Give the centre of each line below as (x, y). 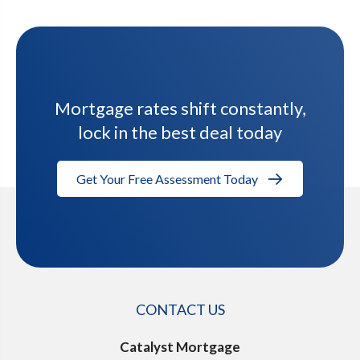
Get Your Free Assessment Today (167, 179)
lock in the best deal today (180, 133)
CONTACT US (180, 309)
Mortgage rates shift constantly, (180, 108)
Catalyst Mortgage (180, 346)
